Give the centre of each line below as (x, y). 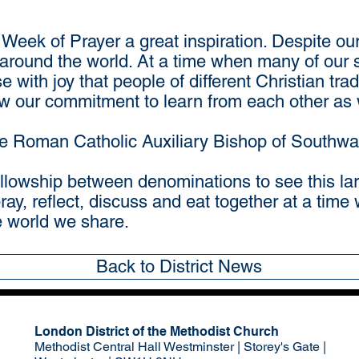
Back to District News (179, 266)
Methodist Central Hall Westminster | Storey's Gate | (180, 347)
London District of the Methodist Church (158, 331)
